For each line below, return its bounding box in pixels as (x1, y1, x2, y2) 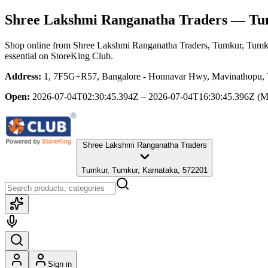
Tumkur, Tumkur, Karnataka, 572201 (81, 165, 208, 175)
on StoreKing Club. (36, 50, 113, 61)
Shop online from (5, 39, 73, 50)
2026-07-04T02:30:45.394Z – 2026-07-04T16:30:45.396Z (32, 91, 255, 102)
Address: (5, 71, 41, 81)
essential (5, 50, 36, 61)
